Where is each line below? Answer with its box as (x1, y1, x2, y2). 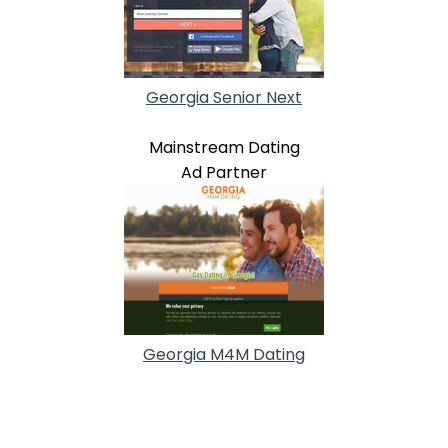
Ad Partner (181, 160, 267, 184)
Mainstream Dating (148, 135, 300, 159)
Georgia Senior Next (146, 85, 302, 109)
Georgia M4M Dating (143, 342, 305, 366)
